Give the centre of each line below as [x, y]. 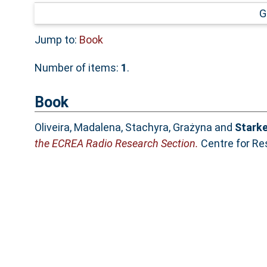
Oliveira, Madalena [77, 128]
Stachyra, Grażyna [168, 128]
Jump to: [57, 39]
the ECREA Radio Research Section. [116, 144]
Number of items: [77, 67]
